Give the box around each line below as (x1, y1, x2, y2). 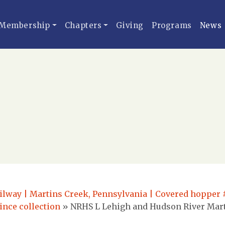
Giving (116, 21, 144, 30)
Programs (152, 21, 192, 30)
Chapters (64, 21, 102, 30)
